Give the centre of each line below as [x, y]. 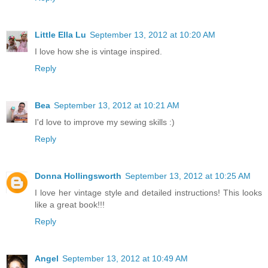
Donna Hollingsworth [78, 176]
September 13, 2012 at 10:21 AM [117, 106]
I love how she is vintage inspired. [98, 52]
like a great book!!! [70, 205]
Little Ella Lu [60, 35]
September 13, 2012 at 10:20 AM [153, 35]
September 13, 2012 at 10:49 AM [125, 259]
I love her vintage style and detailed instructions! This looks [148, 193]
